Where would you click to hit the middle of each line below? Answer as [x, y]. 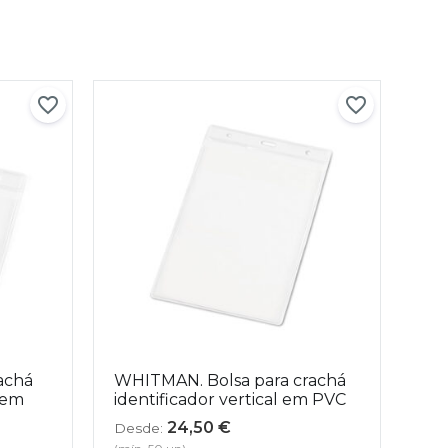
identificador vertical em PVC [230, 399]
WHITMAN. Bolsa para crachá [230, 380]
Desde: [139, 427]
